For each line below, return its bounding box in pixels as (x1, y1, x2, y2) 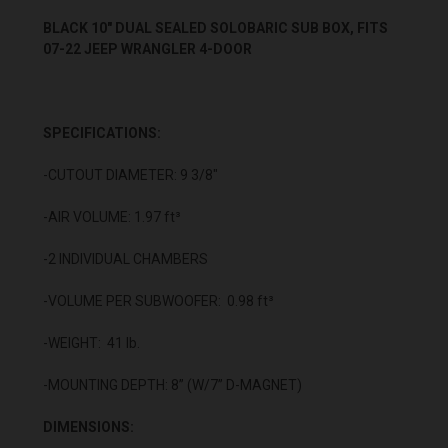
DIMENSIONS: (43, 418, 134, 435)
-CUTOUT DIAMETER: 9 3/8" (43, 166, 218, 183)
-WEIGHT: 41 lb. (43, 334, 140, 351)
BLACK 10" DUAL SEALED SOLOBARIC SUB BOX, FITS (43, 19, 388, 36)
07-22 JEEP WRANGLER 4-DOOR (43, 40, 252, 57)
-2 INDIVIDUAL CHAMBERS (43, 250, 208, 267)
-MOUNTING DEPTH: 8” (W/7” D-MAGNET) (43, 376, 302, 393)
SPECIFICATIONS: (43, 124, 161, 141)
